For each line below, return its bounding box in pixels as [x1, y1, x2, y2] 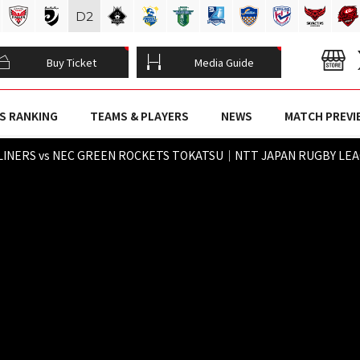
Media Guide [194, 55, 254, 70]
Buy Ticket [47, 55, 96, 70]
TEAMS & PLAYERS [89, 108, 189, 125]
